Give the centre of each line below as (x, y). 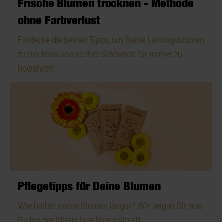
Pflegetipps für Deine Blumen (89, 186)
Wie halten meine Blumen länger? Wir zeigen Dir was (110, 206)
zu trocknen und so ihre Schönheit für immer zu (100, 54)
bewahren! (36, 69)
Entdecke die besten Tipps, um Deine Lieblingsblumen (111, 40)
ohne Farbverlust (59, 20)
